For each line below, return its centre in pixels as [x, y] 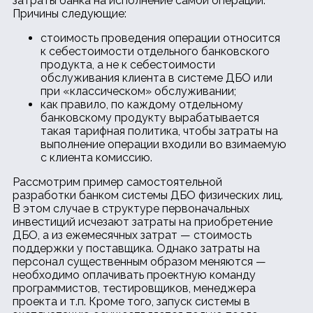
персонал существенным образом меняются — [139, 262]
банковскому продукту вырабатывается [150, 118]
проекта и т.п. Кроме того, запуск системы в [131, 302]
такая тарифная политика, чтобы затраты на [159, 131]
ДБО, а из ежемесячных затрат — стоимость [132, 235]
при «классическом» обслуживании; [138, 92]
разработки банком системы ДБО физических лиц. [148, 196]
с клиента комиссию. [96, 158]
